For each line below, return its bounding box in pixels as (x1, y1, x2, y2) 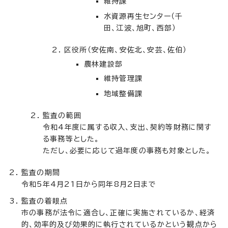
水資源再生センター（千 (104, 12, 183, 20)
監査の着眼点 (21, 197, 68, 205)
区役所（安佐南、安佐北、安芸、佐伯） (64, 46, 187, 53)
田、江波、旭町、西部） (104, 24, 177, 32)
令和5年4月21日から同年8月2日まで (21, 180, 156, 188)
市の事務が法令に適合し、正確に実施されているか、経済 (21, 209, 215, 216)
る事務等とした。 (43, 135, 100, 142)
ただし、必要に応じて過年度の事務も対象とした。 (43, 147, 211, 154)
